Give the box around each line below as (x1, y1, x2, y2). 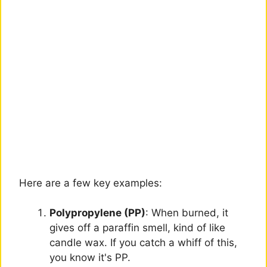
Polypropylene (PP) (49, 207, 145, 219)
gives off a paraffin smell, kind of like (49, 222, 225, 234)
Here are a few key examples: (19, 176, 162, 189)
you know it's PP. (49, 252, 131, 264)
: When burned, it (145, 207, 228, 219)
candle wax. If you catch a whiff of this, (49, 237, 237, 249)
